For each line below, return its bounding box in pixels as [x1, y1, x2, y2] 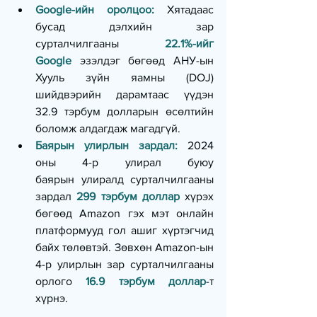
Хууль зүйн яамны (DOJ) [35, 71, 214, 84]
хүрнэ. [35, 292, 68, 305]
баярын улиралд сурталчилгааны [35, 173, 214, 186]
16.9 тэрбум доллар [86, 275, 207, 288]
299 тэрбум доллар [76, 190, 180, 203]
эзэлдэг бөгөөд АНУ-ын [71, 54, 214, 67]
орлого [35, 275, 86, 288]
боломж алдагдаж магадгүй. [35, 122, 180, 135]
